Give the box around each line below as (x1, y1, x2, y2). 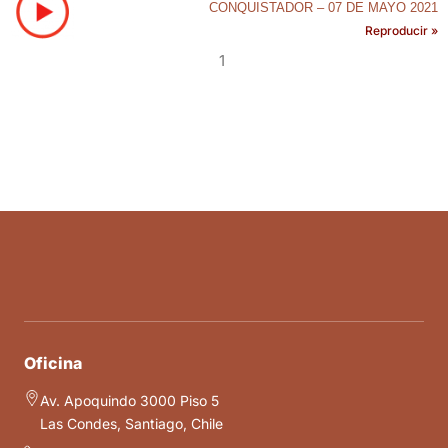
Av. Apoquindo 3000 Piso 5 (40, 392, 219, 410)
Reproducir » (365, 22, 438, 38)
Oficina (24, 353, 82, 374)
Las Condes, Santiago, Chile (40, 415, 223, 433)
